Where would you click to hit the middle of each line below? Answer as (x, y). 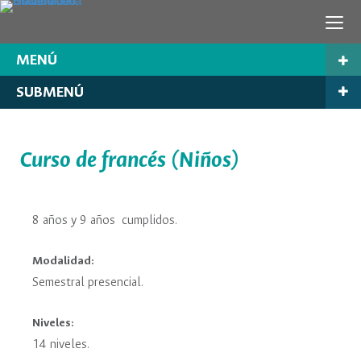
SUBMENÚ (50, 93)
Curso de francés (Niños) (130, 161)
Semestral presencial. (88, 283)
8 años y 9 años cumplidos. (105, 221)
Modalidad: (63, 261)
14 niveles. (61, 344)
